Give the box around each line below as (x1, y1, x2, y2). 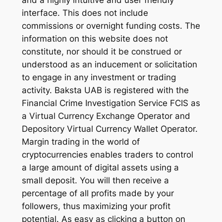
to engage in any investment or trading (21, 72, 176, 83)
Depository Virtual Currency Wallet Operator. (21, 124, 198, 134)
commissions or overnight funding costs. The (21, 21, 200, 31)
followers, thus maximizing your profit (21, 201, 170, 212)
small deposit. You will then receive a (21, 175, 169, 186)
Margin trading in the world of (21, 137, 140, 147)
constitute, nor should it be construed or (21, 47, 182, 57)
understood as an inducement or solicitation (21, 59, 197, 70)
